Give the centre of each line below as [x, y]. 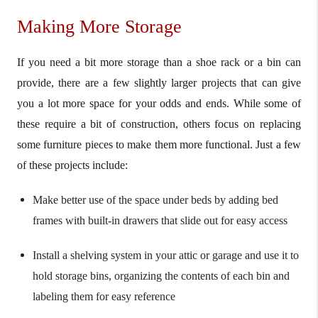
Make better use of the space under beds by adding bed [155, 199]
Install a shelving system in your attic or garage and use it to [166, 255]
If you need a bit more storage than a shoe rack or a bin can [159, 62]
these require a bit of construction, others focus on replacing [159, 124]
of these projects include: [72, 165]
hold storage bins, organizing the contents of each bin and [161, 275]
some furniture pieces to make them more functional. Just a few [159, 144]
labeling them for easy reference [104, 296]
